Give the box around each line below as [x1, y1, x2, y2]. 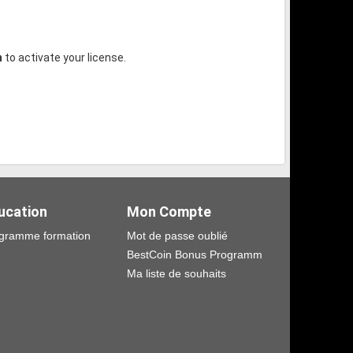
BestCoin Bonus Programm [127, 247, 262, 261]
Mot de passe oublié [127, 229, 228, 242]
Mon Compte [127, 203, 211, 220]
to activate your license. [2, 50, 126, 64]
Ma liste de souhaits [127, 266, 226, 280]
